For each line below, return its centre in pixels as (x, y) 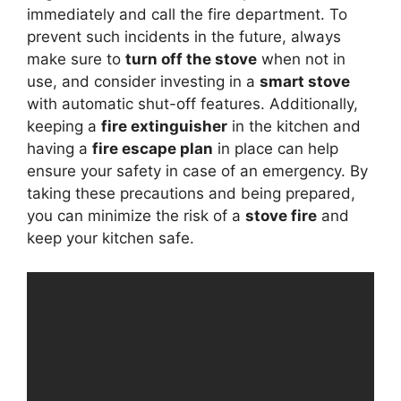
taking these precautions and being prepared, (191, 193)
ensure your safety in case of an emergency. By (197, 171)
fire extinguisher (164, 126)
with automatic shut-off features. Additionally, (192, 103)
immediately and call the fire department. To (187, 14)
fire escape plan (153, 148)
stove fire (281, 215)
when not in (301, 59)
